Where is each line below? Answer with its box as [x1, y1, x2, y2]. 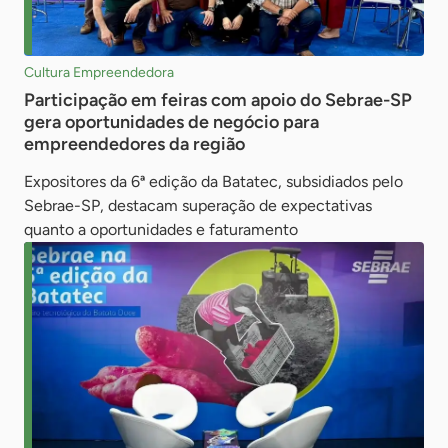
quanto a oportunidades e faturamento [24, 219, 298, 239]
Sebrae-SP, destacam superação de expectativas [24, 195, 372, 215]
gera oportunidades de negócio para [24, 110, 319, 133]
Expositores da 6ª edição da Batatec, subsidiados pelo [24, 171, 403, 191]
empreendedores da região [24, 132, 245, 155]
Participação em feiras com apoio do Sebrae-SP [24, 88, 412, 111]
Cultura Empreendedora [24, 63, 174, 81]
